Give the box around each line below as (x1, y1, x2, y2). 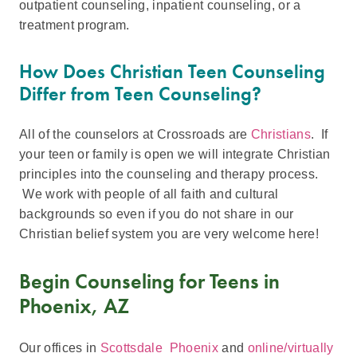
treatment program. (19, 18, 130, 32)
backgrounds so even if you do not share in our (19, 206, 294, 221)
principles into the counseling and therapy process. (19, 167, 319, 181)
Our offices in (19, 340, 100, 355)
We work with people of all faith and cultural (19, 186, 279, 201)
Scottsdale (100, 340, 163, 355)
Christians (250, 127, 312, 141)
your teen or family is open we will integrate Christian (19, 147, 331, 161)
